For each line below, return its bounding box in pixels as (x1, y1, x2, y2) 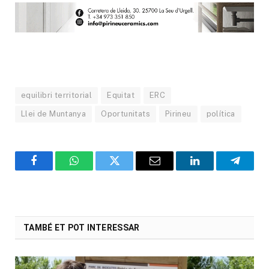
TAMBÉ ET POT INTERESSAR (23, 222, 140, 232)
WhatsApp (73, 164, 119, 175)
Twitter (113, 164, 145, 175)
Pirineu (165, 109, 192, 118)
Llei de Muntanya (21, 109, 86, 118)
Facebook (33, 164, 75, 175)
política (206, 109, 235, 118)
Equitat (107, 90, 134, 100)
